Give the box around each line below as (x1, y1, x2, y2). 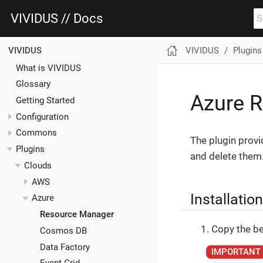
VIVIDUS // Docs (11, 11, 103, 26)
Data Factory (39, 241, 90, 252)
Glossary (16, 79, 50, 90)
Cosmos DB (39, 225, 87, 236)
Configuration (16, 111, 69, 122)
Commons (16, 127, 57, 139)
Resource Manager (39, 209, 114, 220)
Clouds (23, 160, 52, 171)
